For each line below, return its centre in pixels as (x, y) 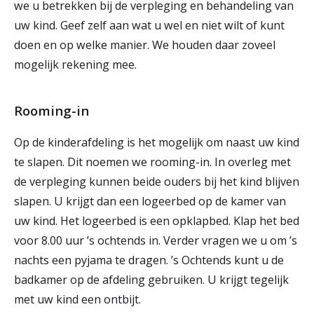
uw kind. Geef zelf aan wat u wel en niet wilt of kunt (149, 25)
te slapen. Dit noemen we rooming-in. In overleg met (152, 162)
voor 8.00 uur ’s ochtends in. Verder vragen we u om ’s (156, 240)
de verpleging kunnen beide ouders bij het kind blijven (157, 182)
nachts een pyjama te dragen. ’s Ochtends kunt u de (149, 260)
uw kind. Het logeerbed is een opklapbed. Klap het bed (157, 221)
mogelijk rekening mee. (77, 64)
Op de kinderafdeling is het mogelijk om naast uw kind (157, 142)
